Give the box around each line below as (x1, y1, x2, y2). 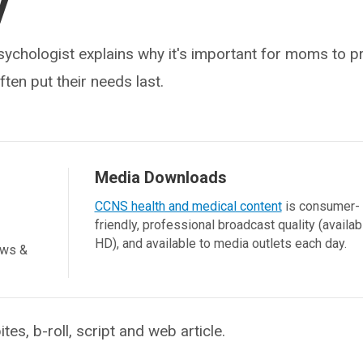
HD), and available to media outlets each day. (94, 236, 347, 251)
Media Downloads (94, 168, 227, 187)
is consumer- (281, 199, 360, 214)
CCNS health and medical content (94, 199, 282, 214)
